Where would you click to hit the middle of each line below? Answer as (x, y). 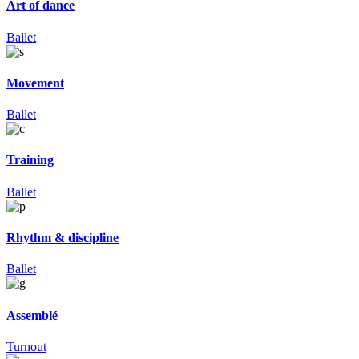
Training (30, 160)
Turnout (26, 346)
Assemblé (32, 315)
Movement (35, 83)
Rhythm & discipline (63, 237)
